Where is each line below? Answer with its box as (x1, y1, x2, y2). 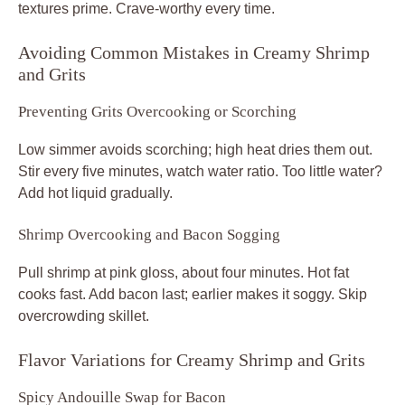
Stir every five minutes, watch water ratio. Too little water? (18, 163, 382, 179)
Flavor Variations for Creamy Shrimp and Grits (18, 349, 365, 370)
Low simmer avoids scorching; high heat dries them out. (18, 141, 372, 157)
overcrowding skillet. (18, 307, 149, 324)
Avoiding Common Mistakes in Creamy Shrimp (18, 42, 370, 62)
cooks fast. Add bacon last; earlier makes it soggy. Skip (18, 286, 367, 302)
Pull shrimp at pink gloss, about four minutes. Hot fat (18, 264, 349, 280)
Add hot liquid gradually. (18, 184, 173, 201)
